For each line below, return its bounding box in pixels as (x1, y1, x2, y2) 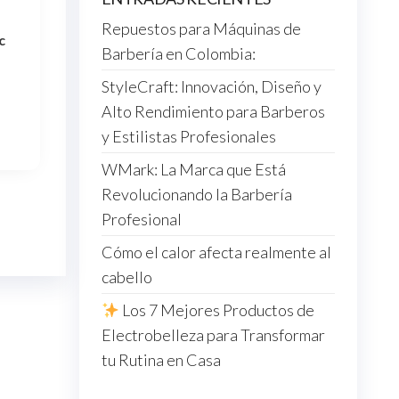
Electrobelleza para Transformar (101, 325, 325, 346)
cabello (101, 267, 152, 288)
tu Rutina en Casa (101, 350, 221, 370)
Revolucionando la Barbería (101, 184, 292, 205)
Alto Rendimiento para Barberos (101, 102, 325, 122)
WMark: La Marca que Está (101, 159, 286, 180)
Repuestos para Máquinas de (101, 19, 301, 39)
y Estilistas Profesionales (101, 126, 276, 147)
